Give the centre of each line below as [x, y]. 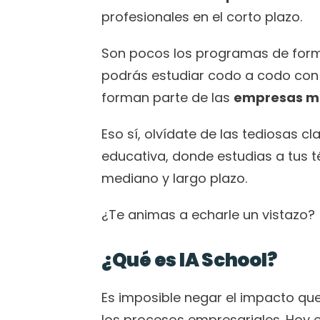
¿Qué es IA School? [189, 260]
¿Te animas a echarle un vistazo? [208, 215]
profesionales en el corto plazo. [202, 17]
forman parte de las [167, 97]
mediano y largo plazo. [176, 178]
